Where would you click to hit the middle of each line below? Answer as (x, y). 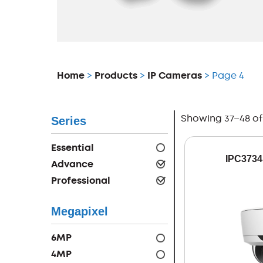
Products (116, 76)
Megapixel (80, 211)
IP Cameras (175, 76)
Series (69, 121)
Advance (72, 164)
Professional (81, 180)
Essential (73, 147)
